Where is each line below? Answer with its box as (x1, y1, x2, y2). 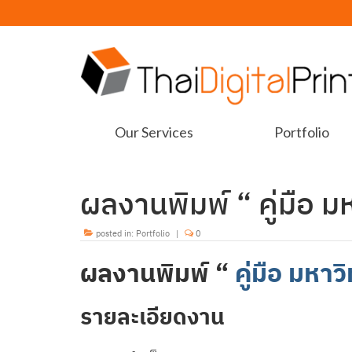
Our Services (115, 123, 194, 141)
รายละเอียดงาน (80, 302, 225, 332)
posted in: (93, 227, 136, 239)
